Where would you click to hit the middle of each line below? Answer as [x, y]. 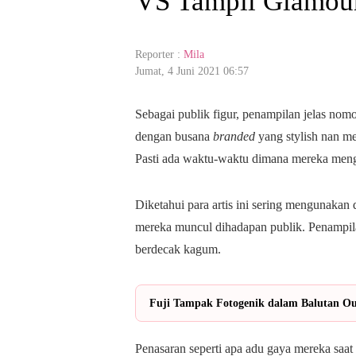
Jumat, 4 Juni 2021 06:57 [192, 71]
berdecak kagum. [178, 249]
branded [234, 136]
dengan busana [174, 136]
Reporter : [159, 54]
